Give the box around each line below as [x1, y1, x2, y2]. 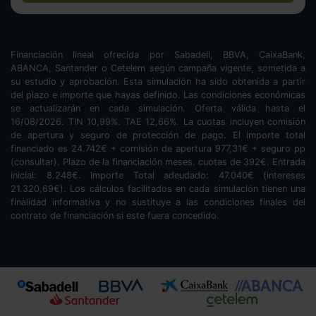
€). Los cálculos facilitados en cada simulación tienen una [54, 183, 305, 194]
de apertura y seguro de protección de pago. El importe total [11, 129, 305, 140]
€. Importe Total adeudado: [71, 169, 219, 181]
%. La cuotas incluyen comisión [169, 116, 305, 127]
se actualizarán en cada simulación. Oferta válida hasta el [11, 102, 305, 114]
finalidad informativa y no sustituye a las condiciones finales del [11, 196, 305, 207]
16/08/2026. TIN [11, 116, 87, 127]
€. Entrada [260, 156, 305, 167]
